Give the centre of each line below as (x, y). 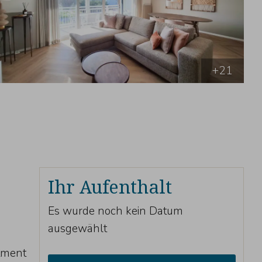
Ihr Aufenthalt (110, 186)
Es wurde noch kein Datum (115, 211)
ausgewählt (77, 228)
